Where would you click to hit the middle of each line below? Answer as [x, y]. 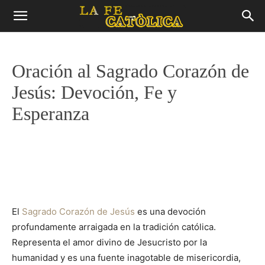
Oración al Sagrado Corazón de [130, 71]
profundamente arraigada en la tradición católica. [114, 227]
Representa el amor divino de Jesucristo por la [109, 242]
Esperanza [51, 114]
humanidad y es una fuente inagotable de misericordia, [126, 258]
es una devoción [170, 211]
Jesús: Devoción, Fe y [94, 92]
